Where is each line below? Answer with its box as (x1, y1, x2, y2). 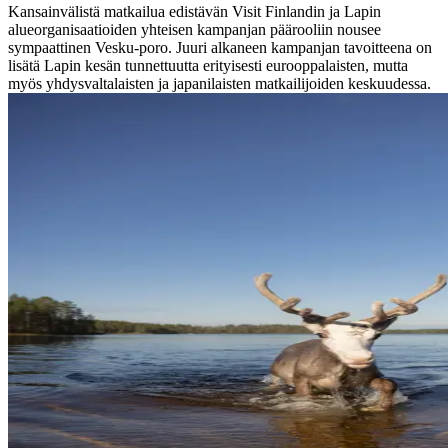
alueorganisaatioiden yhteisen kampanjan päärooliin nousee (8, 20, 381, 38)
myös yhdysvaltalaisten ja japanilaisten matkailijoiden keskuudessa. (8, 74, 431, 92)
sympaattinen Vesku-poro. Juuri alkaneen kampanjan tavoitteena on (8, 38, 432, 56)
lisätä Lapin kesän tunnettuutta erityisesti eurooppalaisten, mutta (8, 56, 408, 74)
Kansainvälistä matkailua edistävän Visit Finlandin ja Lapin (8, 2, 381, 20)
